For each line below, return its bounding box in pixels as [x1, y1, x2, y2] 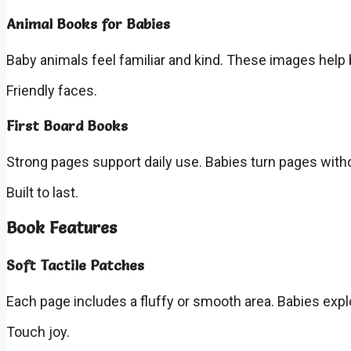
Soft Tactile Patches [6, 256, 144, 275]
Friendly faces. [6, 81, 97, 99]
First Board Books [6, 117, 128, 136]
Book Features [6, 217, 117, 238]
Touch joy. [6, 324, 70, 341]
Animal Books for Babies [6, 14, 170, 33]
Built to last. [6, 184, 78, 201]
